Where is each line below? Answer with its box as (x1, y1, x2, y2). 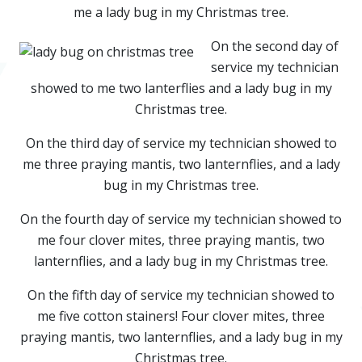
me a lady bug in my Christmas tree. (74, 2, 288, 21)
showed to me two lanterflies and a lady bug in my (30, 78, 332, 97)
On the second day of (211, 36, 339, 55)
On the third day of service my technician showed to (25, 133, 337, 152)
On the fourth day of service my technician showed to (20, 209, 342, 228)
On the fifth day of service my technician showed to (27, 285, 335, 304)
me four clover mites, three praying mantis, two (37, 230, 325, 249)
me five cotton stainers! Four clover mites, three (37, 306, 325, 325)
